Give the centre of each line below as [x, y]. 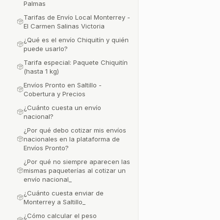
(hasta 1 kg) [41, 71]
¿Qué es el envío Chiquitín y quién [76, 40]
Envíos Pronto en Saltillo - [63, 85]
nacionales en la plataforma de [72, 139]
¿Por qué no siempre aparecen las [77, 162]
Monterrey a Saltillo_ [55, 202]
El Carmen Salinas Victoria [64, 26]
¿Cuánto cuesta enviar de [64, 193]
